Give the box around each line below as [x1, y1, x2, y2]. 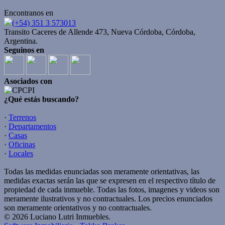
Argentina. [4, 37, 38, 46]
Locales [9, 149, 33, 158]
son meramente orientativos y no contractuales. [4, 203, 152, 212]
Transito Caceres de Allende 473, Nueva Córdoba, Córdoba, [4, 28, 195, 37]
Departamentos [9, 122, 56, 131]
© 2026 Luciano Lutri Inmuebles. [4, 212, 110, 221]
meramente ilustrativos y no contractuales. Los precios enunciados [4, 194, 212, 203]
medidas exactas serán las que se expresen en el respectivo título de [4, 176, 215, 185]
